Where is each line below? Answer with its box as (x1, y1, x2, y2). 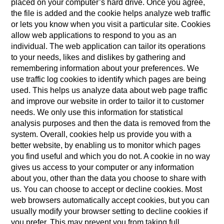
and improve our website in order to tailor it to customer (11, 97, 204, 105)
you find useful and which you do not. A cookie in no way (11, 152, 210, 160)
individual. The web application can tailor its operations (11, 42, 206, 50)
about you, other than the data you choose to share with (11, 174, 206, 182)
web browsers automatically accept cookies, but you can (11, 196, 210, 204)
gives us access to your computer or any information (11, 163, 194, 171)
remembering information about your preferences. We (11, 64, 199, 72)
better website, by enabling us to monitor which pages (11, 141, 201, 149)
